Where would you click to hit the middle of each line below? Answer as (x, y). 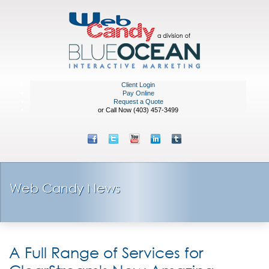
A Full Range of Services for (106, 252)
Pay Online (138, 93)
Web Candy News (65, 188)
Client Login (138, 85)
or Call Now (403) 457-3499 (138, 110)
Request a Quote (138, 101)
